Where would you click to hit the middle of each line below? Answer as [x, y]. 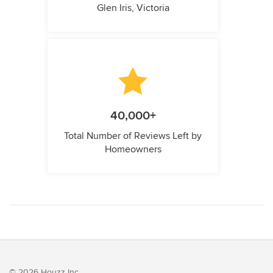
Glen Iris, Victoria [133, 8]
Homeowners [133, 149]
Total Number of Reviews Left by [133, 136]
